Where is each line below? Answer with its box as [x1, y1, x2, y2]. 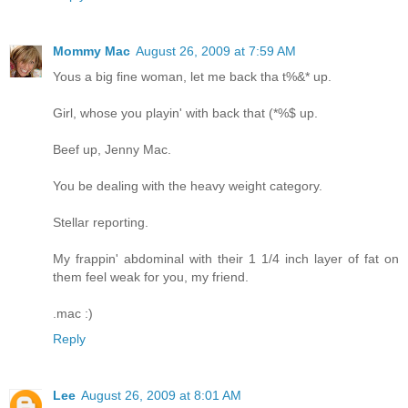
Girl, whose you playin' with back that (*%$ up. [53, 105, 318, 120]
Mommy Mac [53, 43, 130, 58]
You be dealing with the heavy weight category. [53, 178, 322, 193]
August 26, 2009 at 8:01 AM [81, 387, 241, 403]
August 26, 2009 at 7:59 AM [136, 43, 296, 58]
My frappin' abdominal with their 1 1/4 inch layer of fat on [53, 250, 399, 266]
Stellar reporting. [53, 214, 148, 229]
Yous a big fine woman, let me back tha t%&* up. [53, 68, 331, 84]
